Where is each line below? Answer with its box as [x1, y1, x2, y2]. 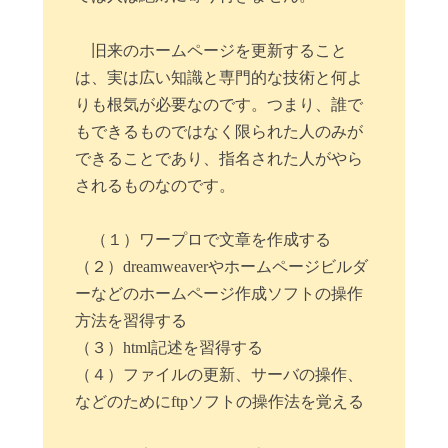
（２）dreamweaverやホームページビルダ [75, 257, 369, 275]
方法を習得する [75, 311, 188, 329]
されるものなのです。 [75, 176, 236, 194]
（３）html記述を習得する [75, 338, 264, 356]
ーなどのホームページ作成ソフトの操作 [75, 284, 364, 302]
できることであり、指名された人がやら [75, 149, 364, 167]
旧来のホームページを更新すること [91, 41, 348, 59]
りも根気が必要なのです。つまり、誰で [75, 95, 364, 113]
